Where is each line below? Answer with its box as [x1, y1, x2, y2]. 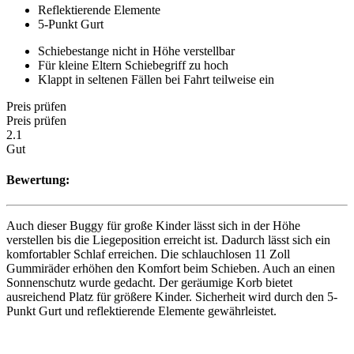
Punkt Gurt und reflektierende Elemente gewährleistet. [6, 303, 277, 318]
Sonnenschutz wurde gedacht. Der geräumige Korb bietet [6, 275, 292, 289]
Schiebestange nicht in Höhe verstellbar [38, 44, 235, 58]
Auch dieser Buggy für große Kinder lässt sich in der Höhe [6, 218, 300, 232]
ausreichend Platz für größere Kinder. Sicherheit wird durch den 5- [6, 289, 337, 303]
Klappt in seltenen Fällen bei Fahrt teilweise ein [38, 73, 274, 87]
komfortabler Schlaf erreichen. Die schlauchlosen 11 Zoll [6, 247, 290, 261]
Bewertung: [6, 173, 70, 187]
